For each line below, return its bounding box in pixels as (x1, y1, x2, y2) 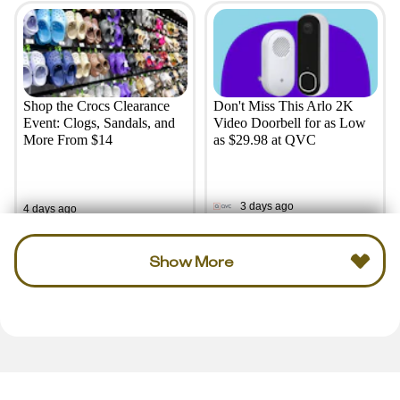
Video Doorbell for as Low (212, 115, 366, 131)
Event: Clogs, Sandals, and (22, 115, 175, 131)
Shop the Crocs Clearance (22, 98, 170, 114)
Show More (148, 251, 234, 271)
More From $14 (22, 132, 112, 148)
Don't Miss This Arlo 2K (212, 98, 354, 114)
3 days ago (239, 199, 294, 212)
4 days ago (22, 202, 77, 215)
